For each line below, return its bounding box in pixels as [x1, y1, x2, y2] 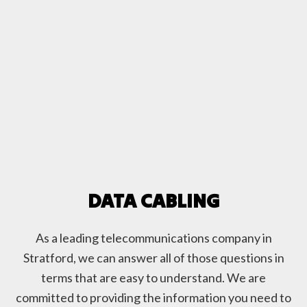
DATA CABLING [87, 187, 220, 213]
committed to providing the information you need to [16, 289, 291, 305]
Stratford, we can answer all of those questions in [23, 249, 284, 265]
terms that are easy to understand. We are [41, 269, 266, 285]
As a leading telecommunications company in [35, 230, 272, 245]
